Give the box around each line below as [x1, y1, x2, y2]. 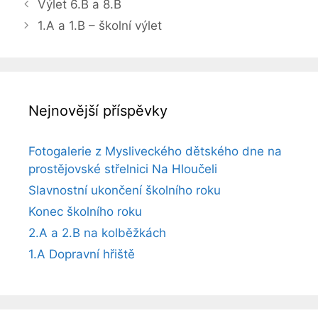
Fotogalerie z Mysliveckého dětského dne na [28, 143, 282, 158]
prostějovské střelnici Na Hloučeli [28, 161, 217, 176]
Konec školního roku [28, 204, 142, 219]
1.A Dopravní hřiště [28, 246, 135, 261]
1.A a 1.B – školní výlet [38, 18, 163, 33]
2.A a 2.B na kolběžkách [28, 225, 166, 240]
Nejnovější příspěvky [28, 102, 168, 119]
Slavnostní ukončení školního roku [28, 182, 221, 197]
